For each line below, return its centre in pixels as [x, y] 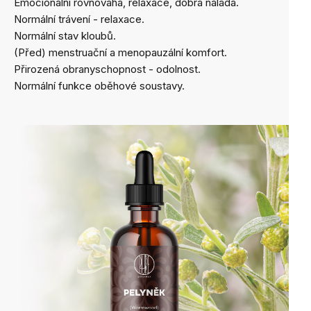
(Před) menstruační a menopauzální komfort [119, 52]
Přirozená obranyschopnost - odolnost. [107, 69]
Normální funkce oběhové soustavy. [99, 86]
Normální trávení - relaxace [78, 19]
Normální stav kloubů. [65, 36]
